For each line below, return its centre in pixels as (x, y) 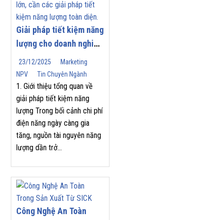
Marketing (74, 62)
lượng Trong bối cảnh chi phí (59, 111)
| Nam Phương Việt (50, 57)
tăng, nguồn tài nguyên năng (59, 136)
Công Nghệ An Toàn (51, 211)
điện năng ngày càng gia (53, 123)
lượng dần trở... (39, 148)
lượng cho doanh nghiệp (59, 44)
